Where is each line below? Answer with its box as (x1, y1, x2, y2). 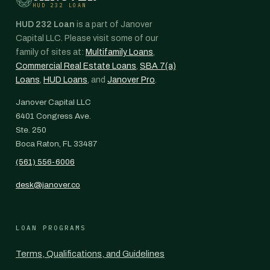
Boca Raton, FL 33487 (16, 139, 97, 148)
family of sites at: (16, 48, 86, 57)
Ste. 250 (16, 125, 46, 134)
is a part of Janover (75, 20, 152, 29)
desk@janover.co (16, 180, 80, 189)
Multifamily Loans (86, 48, 153, 57)
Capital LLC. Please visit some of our (16, 34, 159, 43)
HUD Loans (43, 75, 87, 84)
